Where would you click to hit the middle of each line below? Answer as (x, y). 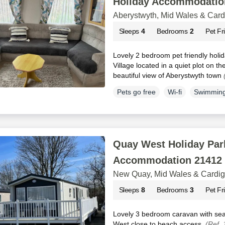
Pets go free (136, 92)
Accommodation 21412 (167, 160)
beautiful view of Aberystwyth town (168, 76)
